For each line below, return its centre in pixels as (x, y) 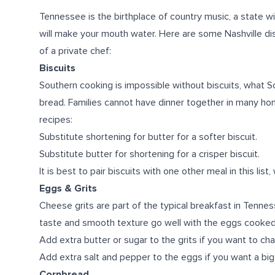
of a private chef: (75, 51)
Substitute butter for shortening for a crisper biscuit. (149, 154)
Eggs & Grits (68, 188)
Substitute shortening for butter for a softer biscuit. (148, 137)
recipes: (56, 120)
